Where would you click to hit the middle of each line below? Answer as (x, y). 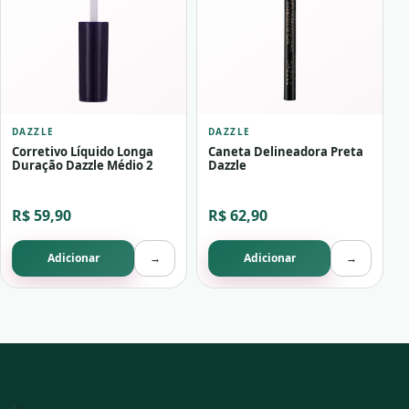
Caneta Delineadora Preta (286, 152)
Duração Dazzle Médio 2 (82, 166)
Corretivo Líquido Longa (83, 152)
